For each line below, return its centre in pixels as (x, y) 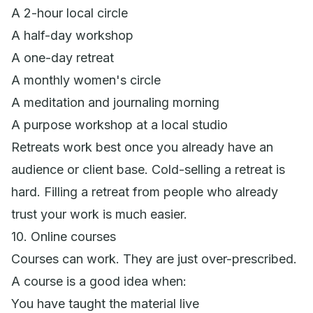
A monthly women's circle (86, 80)
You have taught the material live (105, 303)
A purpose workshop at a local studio (119, 124)
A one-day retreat (63, 57)
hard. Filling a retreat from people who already (145, 191)
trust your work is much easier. (99, 214)
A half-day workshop (72, 35)
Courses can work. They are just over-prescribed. (154, 259)
